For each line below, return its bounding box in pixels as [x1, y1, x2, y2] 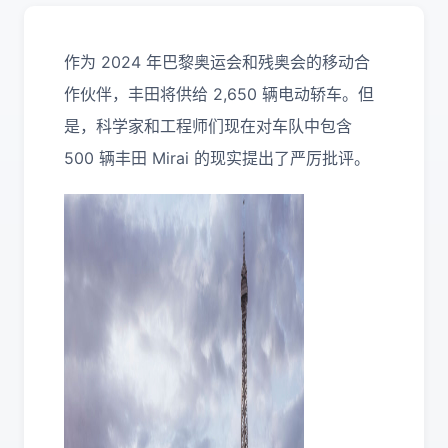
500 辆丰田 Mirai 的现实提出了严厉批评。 [64, 148, 370, 168]
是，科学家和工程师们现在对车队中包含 [64, 116, 352, 136]
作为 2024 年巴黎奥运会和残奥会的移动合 [64, 52, 370, 72]
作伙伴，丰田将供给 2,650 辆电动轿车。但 [64, 84, 374, 104]
